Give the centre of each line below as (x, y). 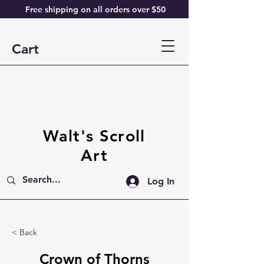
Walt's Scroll (94, 136)
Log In (161, 181)
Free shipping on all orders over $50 (94, 9)
